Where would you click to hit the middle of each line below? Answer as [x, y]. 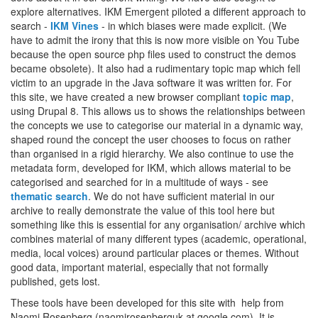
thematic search [49, 196]
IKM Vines [75, 25]
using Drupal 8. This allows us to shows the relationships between [158, 110]
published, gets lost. [55, 281]
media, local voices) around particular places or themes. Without [155, 252]
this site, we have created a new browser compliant [127, 96]
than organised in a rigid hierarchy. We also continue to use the [152, 153]
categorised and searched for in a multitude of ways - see [139, 181]
